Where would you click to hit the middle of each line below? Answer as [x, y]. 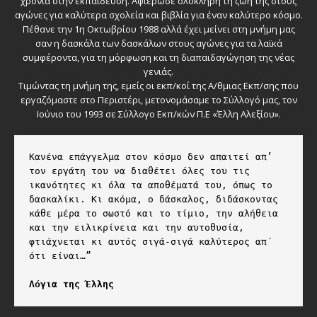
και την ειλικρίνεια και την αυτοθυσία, [137, 227]
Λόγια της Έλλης [71, 284]
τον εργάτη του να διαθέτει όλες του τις [139, 171]
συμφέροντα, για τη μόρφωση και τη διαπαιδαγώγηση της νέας [158, 57]
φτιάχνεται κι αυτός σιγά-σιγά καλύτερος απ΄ [151, 242]
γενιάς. [158, 71]
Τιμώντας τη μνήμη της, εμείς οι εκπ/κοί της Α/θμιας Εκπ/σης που [158, 86]
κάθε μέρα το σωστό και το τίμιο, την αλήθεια [154, 213]
